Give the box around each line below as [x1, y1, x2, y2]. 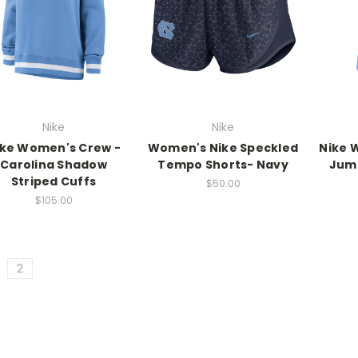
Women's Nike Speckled [147, 140, 299, 157]
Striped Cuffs [10, 173, 97, 190]
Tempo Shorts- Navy [157, 157, 288, 173]
